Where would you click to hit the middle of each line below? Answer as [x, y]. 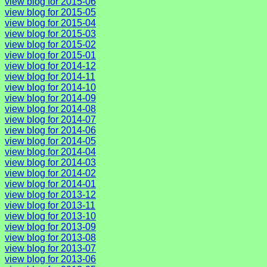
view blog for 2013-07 [50, 248]
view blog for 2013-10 [50, 216]
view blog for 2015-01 [50, 55]
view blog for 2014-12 [50, 66]
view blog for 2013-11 [50, 205]
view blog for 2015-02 [50, 44]
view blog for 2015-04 [50, 23]
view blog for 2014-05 [50, 141]
